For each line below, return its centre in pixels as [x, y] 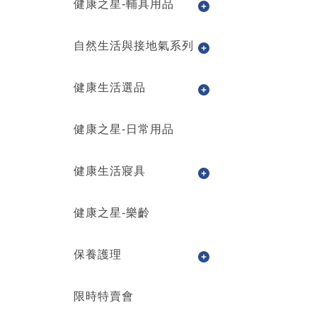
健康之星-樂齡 [112, 212]
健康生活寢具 [110, 171]
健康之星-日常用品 [124, 129]
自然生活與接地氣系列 [134, 45]
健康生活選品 [110, 87]
